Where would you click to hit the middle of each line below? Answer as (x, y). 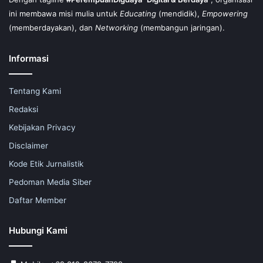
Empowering (225, 13)
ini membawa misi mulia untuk (64, 13)
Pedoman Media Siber (50, 182)
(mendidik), (179, 13)
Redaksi (23, 109)
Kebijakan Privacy (42, 127)
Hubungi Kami (38, 230)
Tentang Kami (35, 91)
